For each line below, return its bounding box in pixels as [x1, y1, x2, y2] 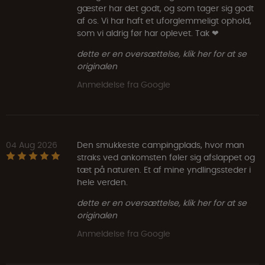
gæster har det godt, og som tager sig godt [77, 2, 254, 14]
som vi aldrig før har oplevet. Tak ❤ [77, 27, 219, 39]
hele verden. [77, 176, 128, 188]
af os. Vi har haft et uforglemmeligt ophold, [77, 14, 251, 27]
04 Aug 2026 [6, 138, 57, 151]
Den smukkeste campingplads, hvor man [77, 138, 244, 151]
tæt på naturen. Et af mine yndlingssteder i [77, 163, 251, 176]
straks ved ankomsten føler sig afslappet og [77, 151, 255, 163]
